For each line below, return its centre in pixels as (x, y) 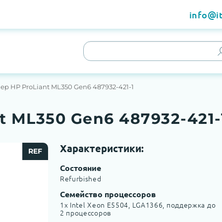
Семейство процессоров (108, 194)
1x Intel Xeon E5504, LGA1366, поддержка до (138, 205)
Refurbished (81, 178)
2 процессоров (85, 213)
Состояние (80, 168)
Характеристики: (102, 148)
